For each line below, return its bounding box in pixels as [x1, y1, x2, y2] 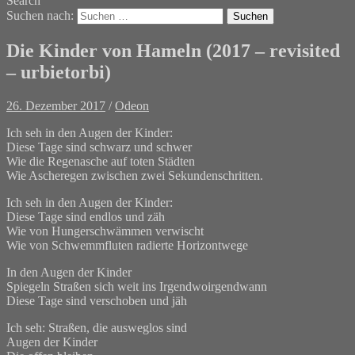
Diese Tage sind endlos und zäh [6, 209, 165, 223]
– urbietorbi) [6, 61, 111, 82]
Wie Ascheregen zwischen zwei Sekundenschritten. [6, 168, 263, 182]
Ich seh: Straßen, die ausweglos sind [6, 320, 187, 334]
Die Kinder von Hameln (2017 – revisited [6, 40, 340, 61]
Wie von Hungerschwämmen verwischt [6, 223, 204, 238]
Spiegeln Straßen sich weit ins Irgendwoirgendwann [6, 279, 267, 293]
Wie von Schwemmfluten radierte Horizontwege [6, 238, 248, 252]
